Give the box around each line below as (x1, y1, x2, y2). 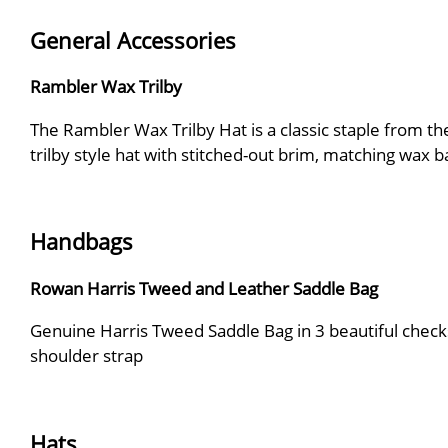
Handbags (30, 227, 133, 257)
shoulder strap (30, 342, 143, 367)
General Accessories (30, 25, 236, 55)
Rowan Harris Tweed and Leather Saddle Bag (30, 275, 378, 300)
